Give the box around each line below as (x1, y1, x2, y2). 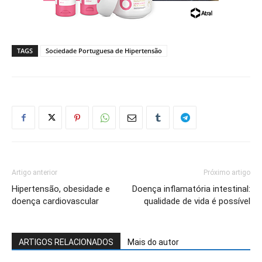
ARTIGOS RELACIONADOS (19, 237, 113, 247)
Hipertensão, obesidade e (12, 184, 110, 195)
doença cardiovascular (12, 196, 99, 207)
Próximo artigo (204, 168, 250, 177)
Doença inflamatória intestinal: (132, 184, 250, 195)
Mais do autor (127, 237, 179, 247)
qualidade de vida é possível (144, 196, 250, 207)
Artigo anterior (12, 168, 57, 177)
